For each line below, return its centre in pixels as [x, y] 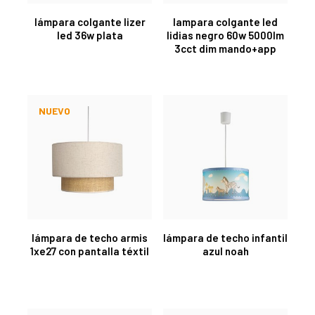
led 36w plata [90, 35]
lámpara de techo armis [90, 237]
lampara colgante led [225, 21]
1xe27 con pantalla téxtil [90, 251]
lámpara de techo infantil [225, 237]
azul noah [225, 251]
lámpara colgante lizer [90, 21]
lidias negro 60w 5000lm [225, 35]
